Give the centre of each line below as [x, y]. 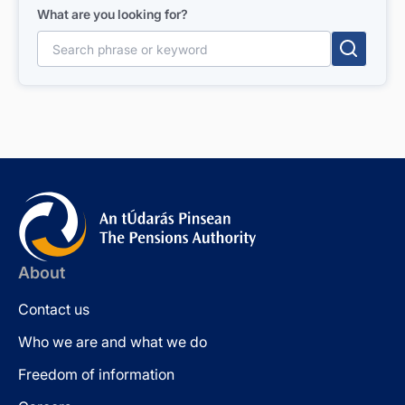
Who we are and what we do [113, 342]
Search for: [68, 39]
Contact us [54, 309]
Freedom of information [96, 374]
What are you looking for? [113, 14]
